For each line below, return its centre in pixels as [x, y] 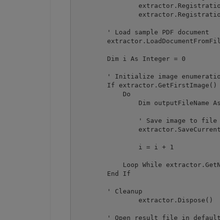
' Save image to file [146, 120]
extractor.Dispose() [107, 200]
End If [103, 173]
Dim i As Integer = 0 [130, 58]
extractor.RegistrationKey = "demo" [107, 14]
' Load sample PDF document [142, 32]
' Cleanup [109, 191]
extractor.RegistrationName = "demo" [107, 5]
